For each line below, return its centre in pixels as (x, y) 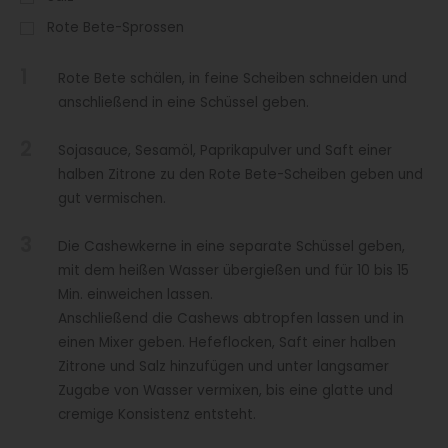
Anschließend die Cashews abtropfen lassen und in (230, 319)
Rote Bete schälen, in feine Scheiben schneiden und (232, 79)
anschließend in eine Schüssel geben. (183, 103)
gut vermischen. (111, 199)
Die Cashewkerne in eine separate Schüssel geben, (231, 247)
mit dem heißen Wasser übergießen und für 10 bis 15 (233, 271)
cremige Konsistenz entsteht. (156, 415)
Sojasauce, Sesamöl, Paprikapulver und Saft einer (224, 151)
